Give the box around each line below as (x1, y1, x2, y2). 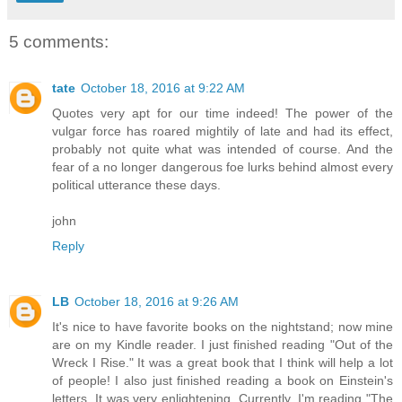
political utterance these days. (52, 178, 221, 193)
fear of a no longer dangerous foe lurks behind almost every (52, 160, 393, 175)
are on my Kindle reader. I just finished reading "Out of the (52, 337, 393, 353)
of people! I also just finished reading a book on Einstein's (52, 373, 393, 389)
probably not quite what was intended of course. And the (52, 142, 393, 157)
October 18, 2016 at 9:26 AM (74, 294, 239, 310)
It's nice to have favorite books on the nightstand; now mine (52, 319, 393, 335)
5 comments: (9, 31, 109, 51)
